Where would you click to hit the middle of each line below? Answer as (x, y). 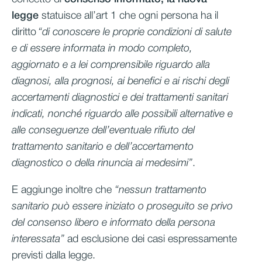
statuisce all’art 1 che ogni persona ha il (130, 15)
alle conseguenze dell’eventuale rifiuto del (103, 130)
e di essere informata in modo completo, (102, 48)
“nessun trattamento (161, 190)
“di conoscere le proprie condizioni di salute (134, 32)
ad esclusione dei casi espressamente (151, 239)
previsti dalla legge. (55, 255)
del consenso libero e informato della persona (113, 223)
